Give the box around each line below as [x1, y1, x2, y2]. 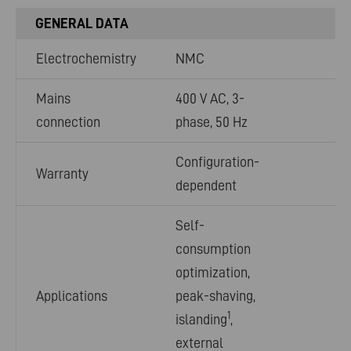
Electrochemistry [36, 50, 136, 67]
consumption [175, 241, 251, 258]
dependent [175, 177, 237, 194]
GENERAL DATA [35, 15, 128, 32]
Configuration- [175, 154, 259, 171]
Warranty [36, 165, 89, 183]
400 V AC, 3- [175, 90, 244, 107]
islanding [175, 311, 227, 328]
